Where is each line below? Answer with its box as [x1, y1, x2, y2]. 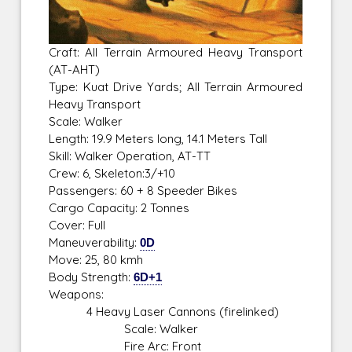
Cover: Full [49, 218, 106, 233]
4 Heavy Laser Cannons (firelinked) [49, 304, 280, 320]
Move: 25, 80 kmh [49, 252, 144, 268]
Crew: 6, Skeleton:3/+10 [49, 166, 176, 181]
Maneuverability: [49, 235, 141, 251]
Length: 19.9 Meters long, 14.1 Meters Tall [49, 131, 268, 147]
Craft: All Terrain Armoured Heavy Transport [49, 45, 303, 60]
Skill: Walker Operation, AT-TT [49, 148, 211, 164]
